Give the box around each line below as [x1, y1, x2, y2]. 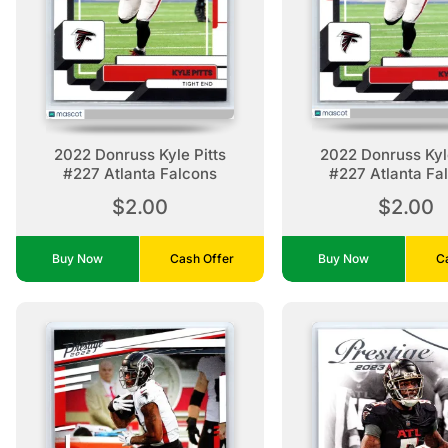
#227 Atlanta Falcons [62, 163, 217, 183]
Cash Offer [169, 250, 234, 266]
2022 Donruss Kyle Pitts [53, 144, 226, 164]
